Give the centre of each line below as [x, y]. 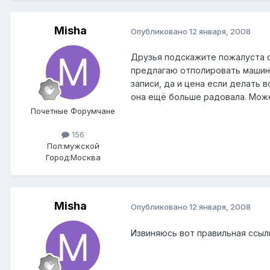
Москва [85, 158]
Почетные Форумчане [73, 111]
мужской [81, 146]
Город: [58, 158]
